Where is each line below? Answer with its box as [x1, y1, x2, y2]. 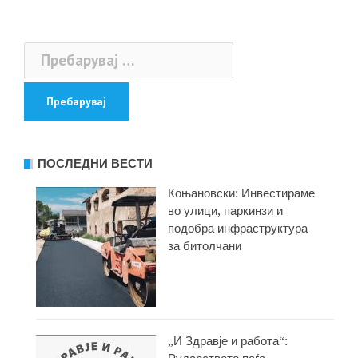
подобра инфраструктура [168, 221, 308, 236]
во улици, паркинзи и [168, 203, 283, 218]
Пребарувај [23, 42, 101, 62]
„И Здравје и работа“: [168, 333, 288, 348]
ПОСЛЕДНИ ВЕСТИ [38, 156, 153, 171]
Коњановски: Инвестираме [168, 185, 315, 201]
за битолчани [168, 238, 241, 253]
